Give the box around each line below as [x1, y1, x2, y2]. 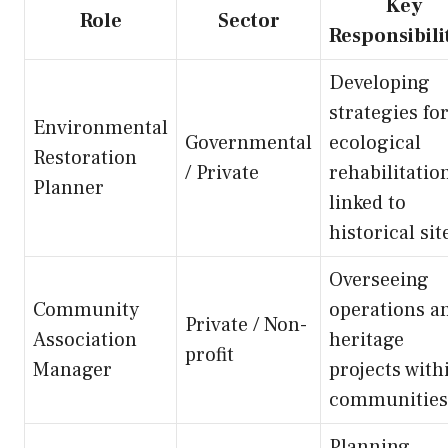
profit [185, 342, 234, 369]
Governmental [185, 130, 312, 157]
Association [33, 327, 137, 354]
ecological [329, 130, 421, 157]
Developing [329, 70, 430, 97]
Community [33, 297, 139, 324]
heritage [329, 327, 404, 354]
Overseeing [329, 267, 429, 294]
